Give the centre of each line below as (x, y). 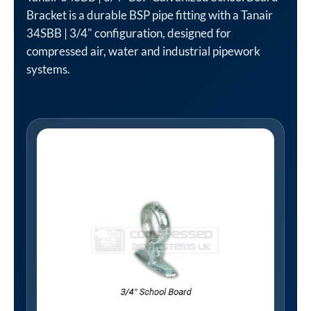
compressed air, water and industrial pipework (143, 51)
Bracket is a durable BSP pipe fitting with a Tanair (150, 15)
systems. (48, 69)
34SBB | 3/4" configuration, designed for (129, 33)
